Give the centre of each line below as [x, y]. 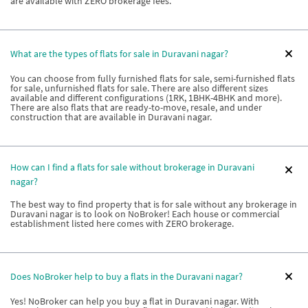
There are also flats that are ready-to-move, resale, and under [136, 107]
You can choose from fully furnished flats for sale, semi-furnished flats [153, 78]
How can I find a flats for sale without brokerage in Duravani [132, 167]
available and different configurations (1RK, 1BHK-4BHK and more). [146, 98]
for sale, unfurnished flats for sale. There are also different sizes [139, 88]
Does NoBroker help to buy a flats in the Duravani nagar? [126, 276]
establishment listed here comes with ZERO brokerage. [122, 223]
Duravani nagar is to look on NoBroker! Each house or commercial [145, 214]
